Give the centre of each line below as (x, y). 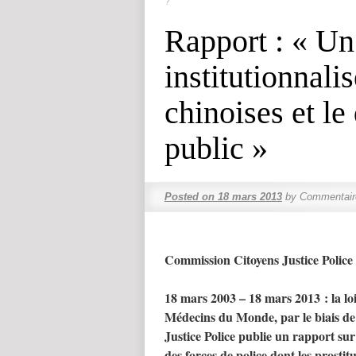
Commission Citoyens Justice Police (259, 259)
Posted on (190, 197)
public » (216, 148)
